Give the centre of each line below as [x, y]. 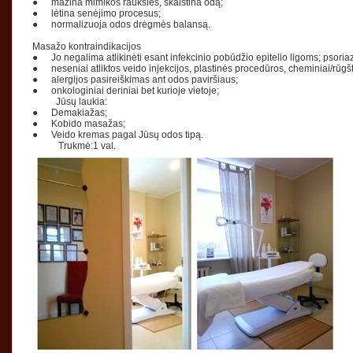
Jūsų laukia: [70, 102]
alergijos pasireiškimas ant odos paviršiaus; [146, 80]
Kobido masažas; [88, 124]
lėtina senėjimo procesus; [106, 13]
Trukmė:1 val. [74, 146]
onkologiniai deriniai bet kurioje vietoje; [136, 91]
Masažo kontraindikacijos [87, 46]
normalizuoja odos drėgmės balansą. [131, 24]
